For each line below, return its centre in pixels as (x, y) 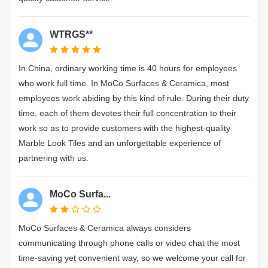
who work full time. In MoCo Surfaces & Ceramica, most (124, 83)
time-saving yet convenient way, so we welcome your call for (132, 258)
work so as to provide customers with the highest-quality (124, 128)
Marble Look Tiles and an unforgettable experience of (120, 143)
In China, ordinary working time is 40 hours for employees (128, 68)
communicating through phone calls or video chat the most (129, 243)
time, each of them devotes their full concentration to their (127, 113)
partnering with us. (54, 158)
